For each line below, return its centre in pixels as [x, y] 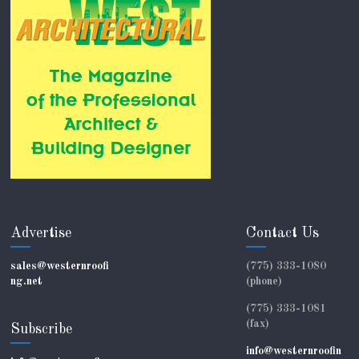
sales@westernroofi [60, 266]
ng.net [27, 281]
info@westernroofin [293, 351]
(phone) [264, 281]
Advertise [41, 233]
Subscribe [42, 329]
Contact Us [282, 233]
